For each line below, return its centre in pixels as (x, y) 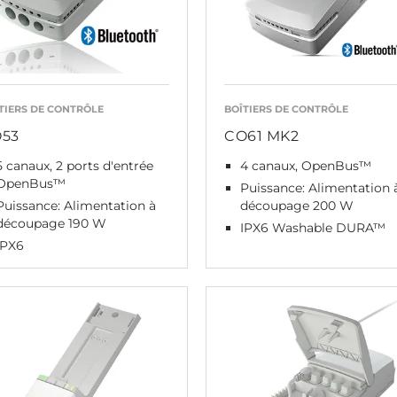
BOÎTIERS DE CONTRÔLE (286, 109)
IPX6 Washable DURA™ (313, 227)
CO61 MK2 (261, 136)
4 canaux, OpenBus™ (306, 165)
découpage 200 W (297, 205)
